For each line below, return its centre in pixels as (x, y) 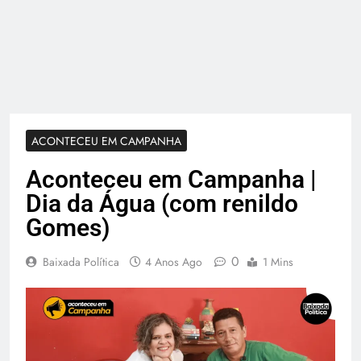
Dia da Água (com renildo (162, 204)
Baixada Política (81, 262)
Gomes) (68, 228)
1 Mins (278, 262)
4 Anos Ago (174, 262)
